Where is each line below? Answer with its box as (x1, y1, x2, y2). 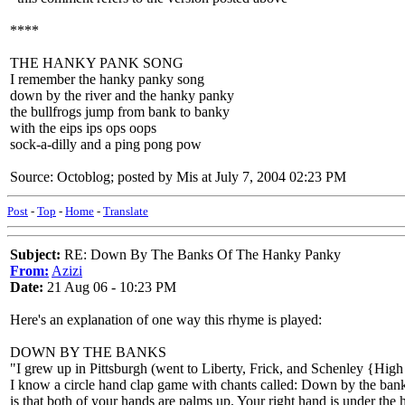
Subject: (10, 247, 61, 262)
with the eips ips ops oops (10, 120, 156, 136)
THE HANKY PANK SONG (10, 55, 184, 71)
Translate (103, 204, 148, 218)
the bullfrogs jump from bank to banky (10, 104, 230, 119)
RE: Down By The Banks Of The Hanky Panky (61, 247, 341, 262)
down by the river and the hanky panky (10, 88, 234, 103)
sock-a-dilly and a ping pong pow (10, 137, 202, 152)
